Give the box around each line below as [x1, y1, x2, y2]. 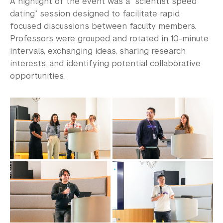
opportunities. [10, 70, 65, 81]
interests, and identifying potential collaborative [10, 58, 201, 69]
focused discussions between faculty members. [10, 20, 196, 31]
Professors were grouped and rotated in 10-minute [10, 33, 209, 44]
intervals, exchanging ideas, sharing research [10, 45, 186, 56]
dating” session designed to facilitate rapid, [10, 8, 181, 19]
